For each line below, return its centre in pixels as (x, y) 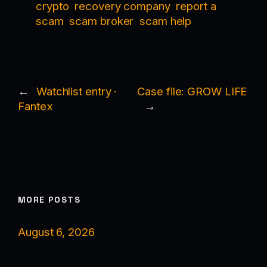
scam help (166, 21)
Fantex (35, 106)
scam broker (102, 21)
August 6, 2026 (56, 232)
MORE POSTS (49, 199)
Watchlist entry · (77, 91)
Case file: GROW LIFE (192, 91)
